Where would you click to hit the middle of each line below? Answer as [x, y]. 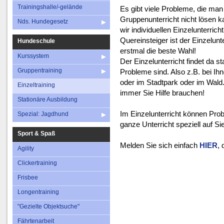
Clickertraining [37, 163]
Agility [26, 148]
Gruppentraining [40, 70]
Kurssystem [33, 56]
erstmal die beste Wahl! [158, 51]
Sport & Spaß [36, 133]
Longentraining [38, 192]
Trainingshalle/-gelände [50, 7]
